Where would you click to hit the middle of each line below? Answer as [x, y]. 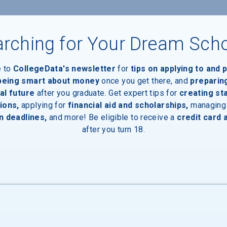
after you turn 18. [113, 129]
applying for [42, 105]
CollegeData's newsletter [64, 68]
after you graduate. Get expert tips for [107, 92]
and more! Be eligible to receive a [112, 117]
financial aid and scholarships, [128, 105]
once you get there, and [146, 80]
